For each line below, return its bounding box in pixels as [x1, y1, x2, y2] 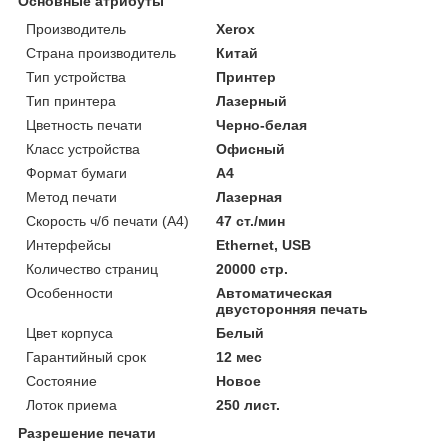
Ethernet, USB [216, 236, 312, 253]
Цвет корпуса [26, 324, 113, 341]
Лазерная [216, 188, 283, 205]
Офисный [216, 140, 286, 157]
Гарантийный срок [26, 348, 146, 365]
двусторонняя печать [216, 300, 369, 317]
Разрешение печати [18, 424, 156, 441]
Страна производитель [26, 44, 176, 61]
